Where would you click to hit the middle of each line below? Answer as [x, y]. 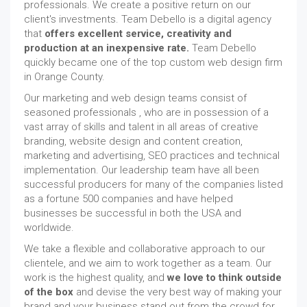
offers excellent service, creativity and [138, 34]
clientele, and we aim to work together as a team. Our [148, 263]
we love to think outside [224, 278]
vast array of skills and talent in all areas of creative [141, 127]
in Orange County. [64, 77]
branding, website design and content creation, [133, 141]
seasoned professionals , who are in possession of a [146, 112]
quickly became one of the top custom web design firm [153, 62]
